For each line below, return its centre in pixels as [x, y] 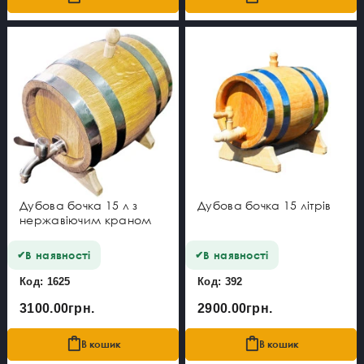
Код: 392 [220, 281]
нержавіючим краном [86, 219]
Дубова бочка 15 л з [79, 205]
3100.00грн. [57, 308]
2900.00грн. [235, 308]
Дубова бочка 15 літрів [264, 205]
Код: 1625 [45, 281]
